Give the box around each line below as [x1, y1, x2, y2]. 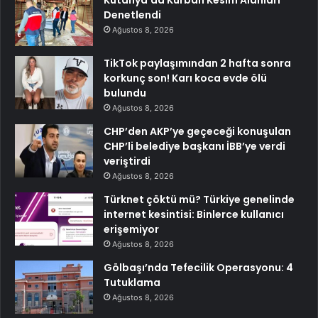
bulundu [104, 86, 146, 101]
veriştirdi [104, 154, 150, 169]
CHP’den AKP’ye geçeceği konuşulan [104, 124, 291, 139]
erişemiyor [104, 222, 159, 237]
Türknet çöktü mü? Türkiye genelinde [104, 192, 295, 207]
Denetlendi [104, 8, 161, 23]
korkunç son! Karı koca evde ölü [104, 71, 267, 86]
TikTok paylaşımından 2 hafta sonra [104, 56, 291, 71]
